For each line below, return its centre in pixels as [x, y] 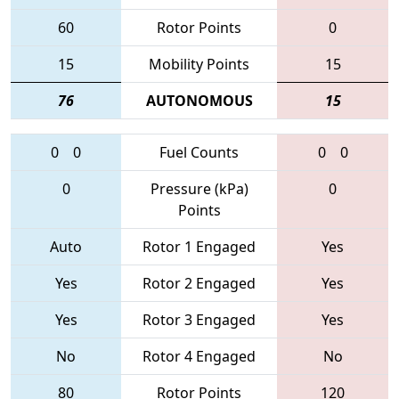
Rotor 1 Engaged [199, 246]
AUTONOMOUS [199, 100]
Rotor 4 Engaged [199, 356]
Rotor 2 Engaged [199, 283]
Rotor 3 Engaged [199, 319]
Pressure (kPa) [199, 188]
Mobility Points [199, 64]
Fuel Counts [199, 152]
